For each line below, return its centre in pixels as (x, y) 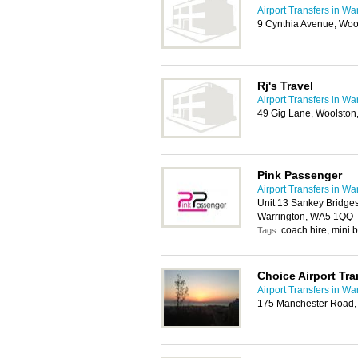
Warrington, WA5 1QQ (305, 217)
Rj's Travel (285, 86)
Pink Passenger (300, 175)
